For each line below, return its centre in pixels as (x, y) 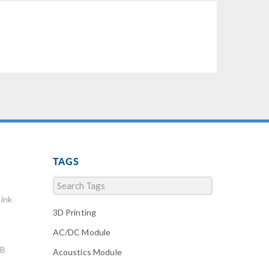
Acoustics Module (87, 252)
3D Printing (74, 212)
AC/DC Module (82, 232)
